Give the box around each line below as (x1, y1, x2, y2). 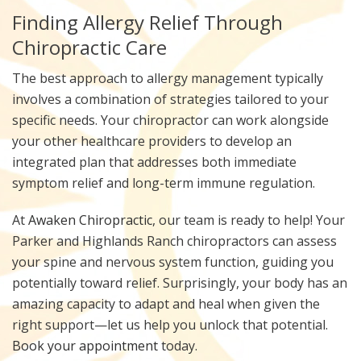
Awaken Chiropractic (28, 210, 152, 229)
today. (158, 336, 197, 355)
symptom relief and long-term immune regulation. (12, 173, 315, 192)
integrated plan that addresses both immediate (12, 152, 297, 171)
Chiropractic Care (12, 33, 167, 60)
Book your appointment (12, 336, 158, 355)
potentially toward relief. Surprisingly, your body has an (12, 273, 347, 292)
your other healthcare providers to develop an (12, 131, 292, 150)
